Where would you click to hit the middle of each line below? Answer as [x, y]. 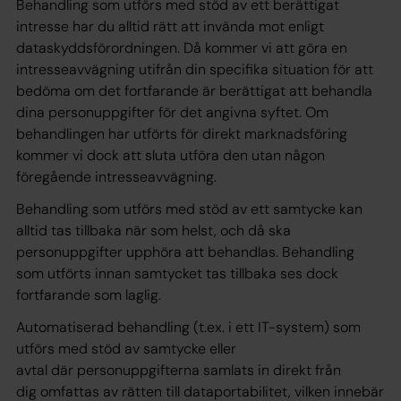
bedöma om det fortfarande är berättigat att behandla [194, 91]
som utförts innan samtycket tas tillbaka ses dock [177, 273]
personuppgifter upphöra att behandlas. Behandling [185, 252]
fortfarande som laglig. [89, 295]
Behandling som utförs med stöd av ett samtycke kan [189, 209]
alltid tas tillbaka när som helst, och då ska [154, 230]
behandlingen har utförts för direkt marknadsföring [182, 134]
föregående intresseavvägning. [116, 177]
